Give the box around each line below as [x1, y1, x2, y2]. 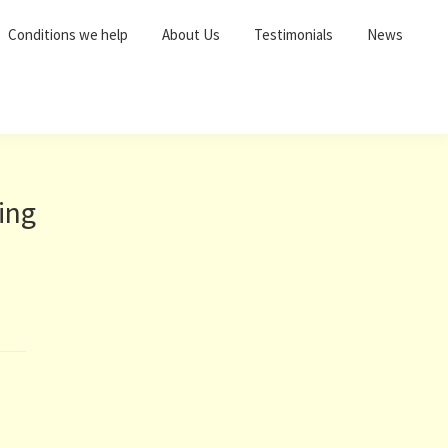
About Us [162, 25, 220, 44]
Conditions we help [8, 25, 128, 44]
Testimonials [254, 25, 333, 44]
